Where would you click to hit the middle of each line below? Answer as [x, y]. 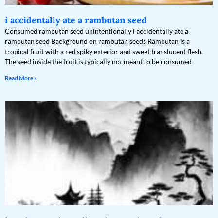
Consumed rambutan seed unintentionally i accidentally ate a [97, 31]
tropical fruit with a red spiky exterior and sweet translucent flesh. [104, 52]
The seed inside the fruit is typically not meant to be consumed [98, 62]
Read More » [21, 78]
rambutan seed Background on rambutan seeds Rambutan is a [97, 41]
